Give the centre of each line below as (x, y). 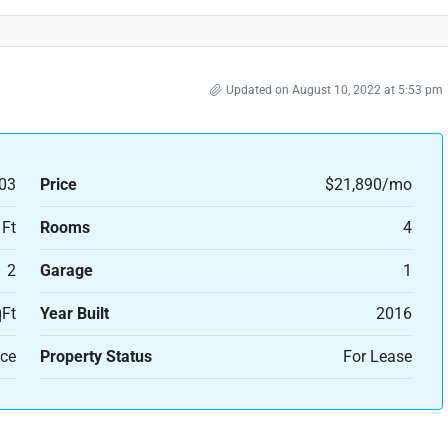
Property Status (95, 356)
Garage (66, 270)
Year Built (74, 313)
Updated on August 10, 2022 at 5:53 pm (334, 90)
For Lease (377, 356)
